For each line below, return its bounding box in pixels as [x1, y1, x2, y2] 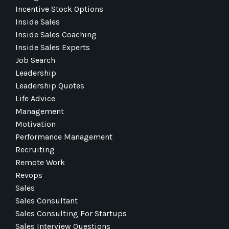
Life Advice [15, 93, 55, 103]
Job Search [15, 55, 55, 65]
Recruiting [15, 144, 55, 154]
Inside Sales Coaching [15, 29, 97, 39]
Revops [15, 170, 42, 180]
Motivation [15, 119, 56, 129]
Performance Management [15, 131, 112, 142]
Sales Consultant [15, 195, 78, 205]
